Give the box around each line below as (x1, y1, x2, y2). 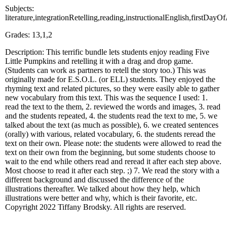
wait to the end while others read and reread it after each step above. (5, 157, 221, 166)
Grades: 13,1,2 (5, 30, 52, 39)
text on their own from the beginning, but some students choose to (5, 147, 215, 157)
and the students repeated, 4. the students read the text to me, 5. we (5, 111, 217, 120)
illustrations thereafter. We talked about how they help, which (5, 184, 200, 193)
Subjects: (5, 4, 34, 13)
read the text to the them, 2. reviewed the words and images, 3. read (5, 102, 220, 111)
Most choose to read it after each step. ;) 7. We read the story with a (5, 166, 219, 175)
